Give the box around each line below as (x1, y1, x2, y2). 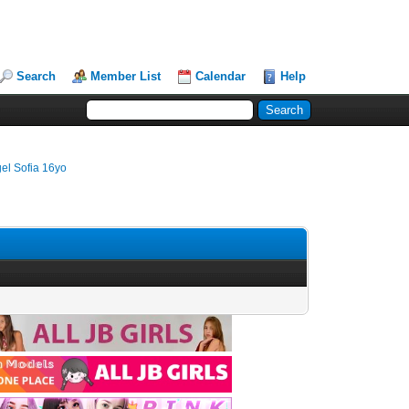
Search (16, 69, 57, 83)
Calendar (195, 69, 246, 83)
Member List (90, 69, 162, 83)
